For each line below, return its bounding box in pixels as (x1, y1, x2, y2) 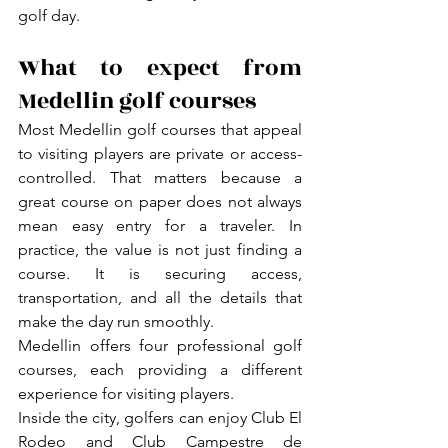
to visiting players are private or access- (18, 143, 302, 163)
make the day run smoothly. (18, 311, 214, 331)
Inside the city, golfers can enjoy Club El (18, 407, 302, 427)
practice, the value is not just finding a (18, 239, 302, 259)
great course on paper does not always (18, 191, 302, 211)
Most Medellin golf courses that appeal (18, 119, 302, 139)
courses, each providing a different (18, 359, 302, 379)
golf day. (18, 5, 80, 25)
